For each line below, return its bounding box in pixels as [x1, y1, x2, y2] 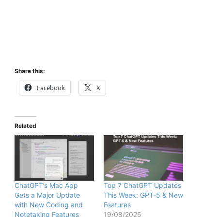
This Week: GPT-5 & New [104, 190, 183, 199]
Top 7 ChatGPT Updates [104, 181, 181, 189]
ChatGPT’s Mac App [15, 181, 78, 189]
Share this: [15, 67, 45, 75]
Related [15, 122, 36, 130]
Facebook [37, 83, 65, 93]
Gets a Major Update [15, 190, 80, 199]
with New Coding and [15, 200, 83, 209]
